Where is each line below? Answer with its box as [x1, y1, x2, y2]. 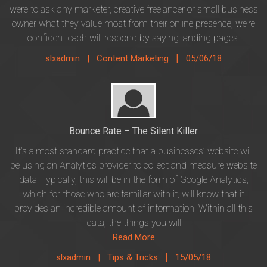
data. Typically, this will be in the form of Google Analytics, [18, 174, 249, 185]
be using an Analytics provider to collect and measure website [10, 160, 257, 171]
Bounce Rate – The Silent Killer [69, 125, 198, 136]
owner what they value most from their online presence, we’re [12, 18, 255, 29]
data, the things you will [86, 217, 181, 228]
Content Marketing [97, 53, 169, 64]
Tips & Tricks [107, 252, 158, 263]
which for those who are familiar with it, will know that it [23, 188, 244, 200]
